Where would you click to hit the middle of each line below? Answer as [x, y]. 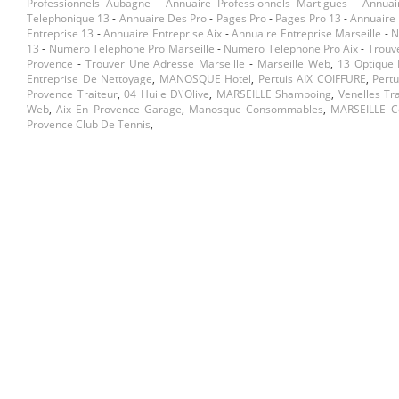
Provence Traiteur [72, 94]
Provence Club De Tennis [89, 125]
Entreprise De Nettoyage [90, 79]
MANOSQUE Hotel [205, 79]
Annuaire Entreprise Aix [163, 34]
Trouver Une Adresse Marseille [165, 64]
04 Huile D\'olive [167, 94]
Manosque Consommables [256, 110]
